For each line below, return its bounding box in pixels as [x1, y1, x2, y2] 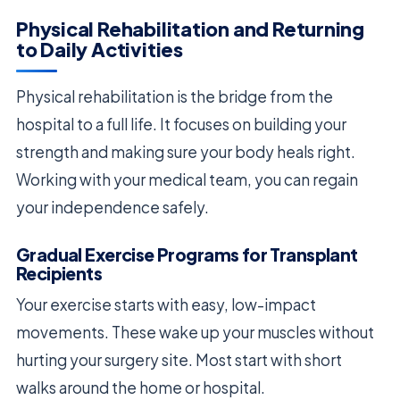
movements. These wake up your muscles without [16, 322, 374, 343]
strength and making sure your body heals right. [16, 142, 355, 162]
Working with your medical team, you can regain [16, 170, 358, 190]
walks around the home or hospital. [16, 378, 265, 398]
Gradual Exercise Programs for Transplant [16, 244, 358, 266]
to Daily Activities [16, 37, 183, 62]
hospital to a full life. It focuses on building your [16, 114, 346, 135]
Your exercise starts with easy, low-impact [16, 295, 316, 315]
